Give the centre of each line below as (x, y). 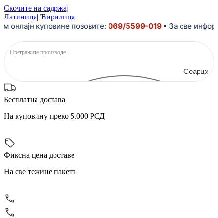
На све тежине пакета (40, 172)
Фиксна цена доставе (39, 155)
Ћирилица (58, 17)
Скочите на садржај (36, 8)
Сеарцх (196, 71)
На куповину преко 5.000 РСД (54, 116)
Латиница (20, 17)
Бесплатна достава (35, 100)
